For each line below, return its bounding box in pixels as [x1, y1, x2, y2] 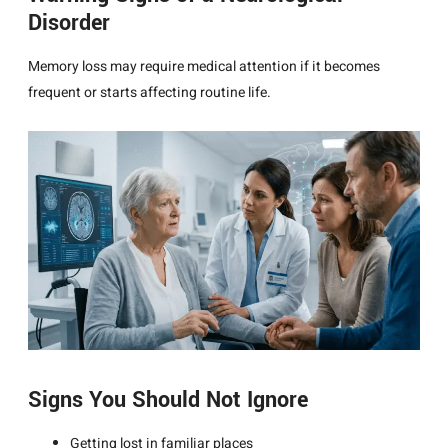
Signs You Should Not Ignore [28, 383, 308, 416]
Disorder [28, 6, 110, 39]
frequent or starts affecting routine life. [28, 82, 271, 104]
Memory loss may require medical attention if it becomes [28, 56, 380, 78]
